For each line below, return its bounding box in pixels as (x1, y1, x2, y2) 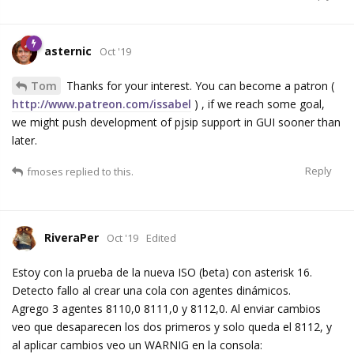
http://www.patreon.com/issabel (12, 96, 191, 112)
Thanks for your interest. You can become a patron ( (63, 78, 334, 94)
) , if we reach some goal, (191, 96, 325, 112)
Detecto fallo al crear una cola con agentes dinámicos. (12, 283, 291, 299)
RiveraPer (44, 230, 99, 246)
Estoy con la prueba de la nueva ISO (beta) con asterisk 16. (12, 265, 312, 281)
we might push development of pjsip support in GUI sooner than (12, 115, 341, 130)
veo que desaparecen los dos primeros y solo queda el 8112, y (12, 319, 332, 335)
